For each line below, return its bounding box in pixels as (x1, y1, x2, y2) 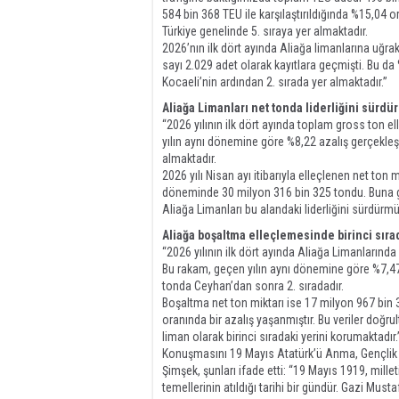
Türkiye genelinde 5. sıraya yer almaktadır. (162, 24, 370, 38)
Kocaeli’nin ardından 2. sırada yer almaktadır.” (162, 75, 387, 89)
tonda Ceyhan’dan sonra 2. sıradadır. (162, 279, 344, 293)
